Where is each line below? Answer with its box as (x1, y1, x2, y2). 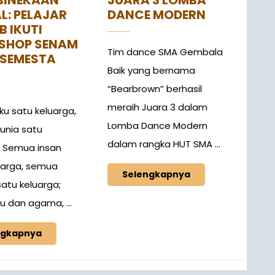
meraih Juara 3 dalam (107, 101, 208, 114)
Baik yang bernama (107, 64, 196, 77)
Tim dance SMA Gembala (107, 45, 223, 59)
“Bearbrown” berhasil (107, 82, 203, 96)
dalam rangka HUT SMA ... (107, 137, 221, 151)
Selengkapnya (122, 168, 191, 181)
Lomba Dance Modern (107, 119, 208, 133)
